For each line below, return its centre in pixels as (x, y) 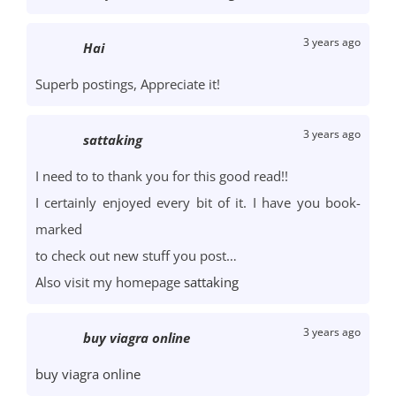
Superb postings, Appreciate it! (128, 84)
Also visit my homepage (110, 282)
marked (59, 229)
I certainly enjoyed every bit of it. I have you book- (198, 203)
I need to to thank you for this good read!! (162, 176)
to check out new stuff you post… (136, 256)
